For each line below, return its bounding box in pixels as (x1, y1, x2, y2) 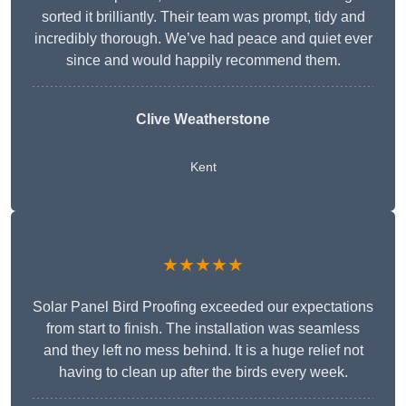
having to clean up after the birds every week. (58, 364, 348, 381)
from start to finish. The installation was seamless (46, 321, 360, 337)
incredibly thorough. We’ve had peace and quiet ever (34, 31, 372, 47)
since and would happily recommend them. (65, 53, 341, 69)
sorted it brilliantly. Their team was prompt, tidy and (41, 9, 365, 25)
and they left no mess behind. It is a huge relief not (43, 343, 363, 359)
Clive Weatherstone (136, 111, 270, 128)
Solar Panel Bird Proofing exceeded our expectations (33, 299, 373, 315)
